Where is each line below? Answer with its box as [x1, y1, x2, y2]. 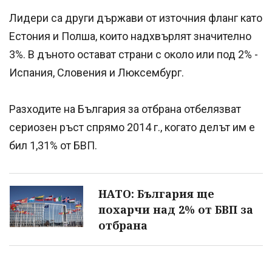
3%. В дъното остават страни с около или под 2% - [9, 47, 258, 61]
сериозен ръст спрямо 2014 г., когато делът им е [9, 120, 255, 134]
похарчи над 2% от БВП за [98, 202, 253, 217]
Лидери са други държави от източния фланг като [9, 11, 262, 24]
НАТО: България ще [98, 186, 214, 201]
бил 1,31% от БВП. [9, 138, 97, 152]
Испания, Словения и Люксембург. [9, 66, 184, 79]
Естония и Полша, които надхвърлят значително [9, 29, 251, 42]
